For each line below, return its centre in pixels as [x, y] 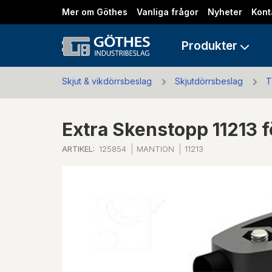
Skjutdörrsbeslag [209, 81]
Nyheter [225, 12]
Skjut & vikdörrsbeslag [107, 81]
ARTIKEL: [78, 148]
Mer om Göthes [95, 12]
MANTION [155, 148]
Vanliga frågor [168, 12]
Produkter [210, 46]
